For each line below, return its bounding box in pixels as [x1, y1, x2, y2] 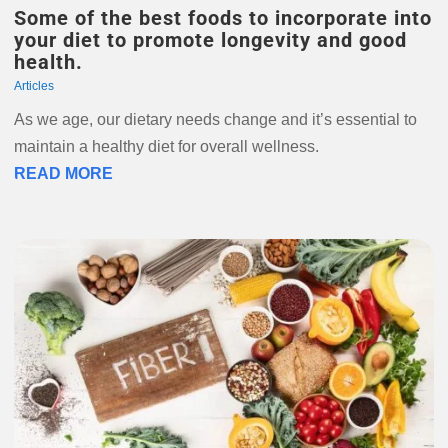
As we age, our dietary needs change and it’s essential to [13, 111, 417, 128]
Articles [13, 79, 54, 93]
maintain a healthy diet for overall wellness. [13, 138, 319, 155]
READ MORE [13, 165, 113, 182]
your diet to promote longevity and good [13, 28, 407, 52]
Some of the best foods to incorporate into [13, 6, 432, 30]
